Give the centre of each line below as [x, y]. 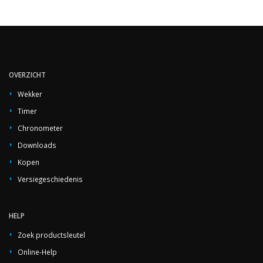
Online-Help [37, 252]
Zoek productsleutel [51, 235]
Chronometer [40, 128]
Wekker [30, 94]
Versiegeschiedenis [50, 179]
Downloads [37, 145]
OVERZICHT [27, 75]
